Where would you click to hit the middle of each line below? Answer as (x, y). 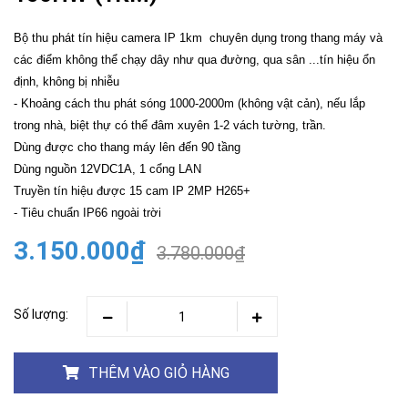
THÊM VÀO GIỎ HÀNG (158, 372)
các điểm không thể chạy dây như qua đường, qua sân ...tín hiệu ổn (194, 60)
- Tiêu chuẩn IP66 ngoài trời (87, 213)
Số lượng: (41, 314)
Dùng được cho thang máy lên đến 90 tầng (127, 147)
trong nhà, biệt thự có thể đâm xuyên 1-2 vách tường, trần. (170, 125)
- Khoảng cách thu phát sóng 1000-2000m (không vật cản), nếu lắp (189, 103)
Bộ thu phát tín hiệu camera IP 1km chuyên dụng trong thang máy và (198, 38)
